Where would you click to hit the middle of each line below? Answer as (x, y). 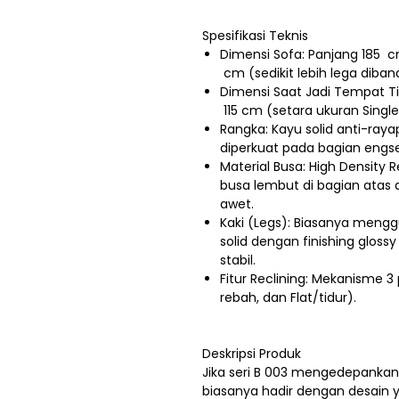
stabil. (238, 261)
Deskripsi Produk (252, 354)
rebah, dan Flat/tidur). (288, 298)
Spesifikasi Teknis (255, 36)
